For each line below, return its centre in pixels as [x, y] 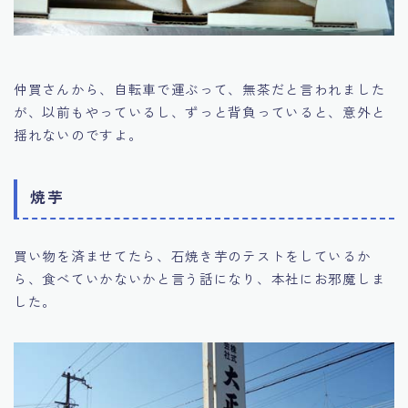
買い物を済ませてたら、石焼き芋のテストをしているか [193, 255]
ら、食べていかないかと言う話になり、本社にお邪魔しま [200, 278]
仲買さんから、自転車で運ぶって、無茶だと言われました [200, 89]
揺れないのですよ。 [78, 135]
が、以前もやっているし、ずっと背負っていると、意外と [200, 112]
